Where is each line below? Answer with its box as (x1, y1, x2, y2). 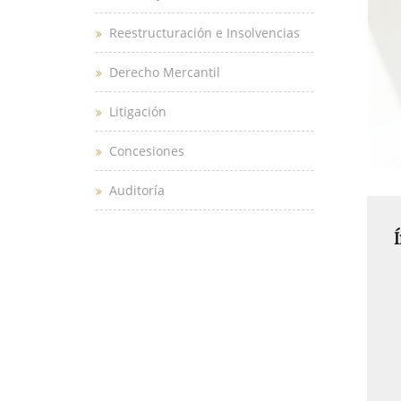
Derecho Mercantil (109, 63, 220, 81)
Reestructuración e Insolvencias (109, 23, 300, 41)
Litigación (109, 102, 166, 120)
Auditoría (109, 181, 165, 199)
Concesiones (109, 141, 184, 159)
